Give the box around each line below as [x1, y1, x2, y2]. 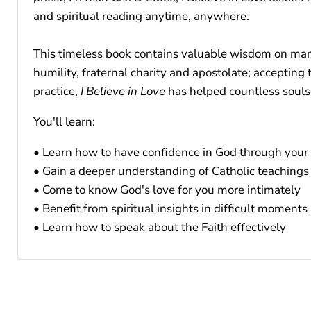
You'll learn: [33, 113, 95, 130]
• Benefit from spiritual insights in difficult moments [33, 200, 308, 217]
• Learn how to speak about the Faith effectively [33, 219, 286, 235]
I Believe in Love [81, 83, 165, 99]
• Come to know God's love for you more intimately [33, 181, 301, 198]
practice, [33, 83, 81, 99]
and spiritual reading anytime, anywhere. [33, 8, 249, 24]
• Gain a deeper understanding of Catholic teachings [33, 162, 309, 179]
